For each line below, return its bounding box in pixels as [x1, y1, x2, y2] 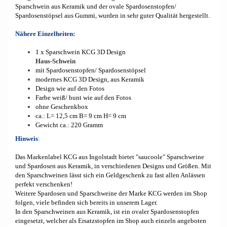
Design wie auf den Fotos [35, 85, 104, 92]
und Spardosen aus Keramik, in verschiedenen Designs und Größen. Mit [15, 162, 211, 170]
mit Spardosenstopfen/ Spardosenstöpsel [35, 66, 146, 74]
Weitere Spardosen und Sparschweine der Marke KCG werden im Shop [15, 190, 207, 197]
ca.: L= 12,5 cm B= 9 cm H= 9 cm [35, 112, 126, 120]
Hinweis [15, 135, 38, 142]
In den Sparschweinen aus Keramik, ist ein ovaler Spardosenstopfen [15, 208, 199, 215]
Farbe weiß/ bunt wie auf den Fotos [35, 94, 131, 101]
